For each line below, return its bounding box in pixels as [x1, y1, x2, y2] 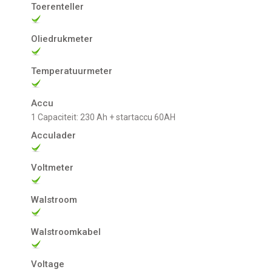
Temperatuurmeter [31, 66, 113, 77]
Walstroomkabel [31, 226, 101, 238]
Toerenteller [31, 1, 84, 13]
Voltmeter [31, 162, 74, 174]
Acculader [31, 130, 76, 141]
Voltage [31, 259, 65, 270]
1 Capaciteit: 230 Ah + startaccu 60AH [36, 112, 176, 123]
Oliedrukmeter [31, 33, 93, 45]
